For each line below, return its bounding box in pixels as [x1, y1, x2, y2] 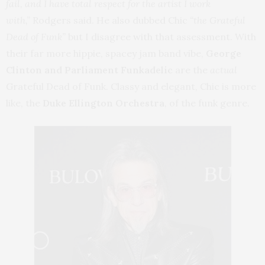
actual [210, 64, 237, 76]
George [206, 47, 241, 60]
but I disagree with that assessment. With [66, 31, 256, 43]
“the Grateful [190, 14, 245, 27]
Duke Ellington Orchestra [43, 97, 164, 109]
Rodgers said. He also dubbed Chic [30, 14, 190, 27]
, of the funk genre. [164, 97, 250, 109]
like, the [6, 97, 43, 109]
